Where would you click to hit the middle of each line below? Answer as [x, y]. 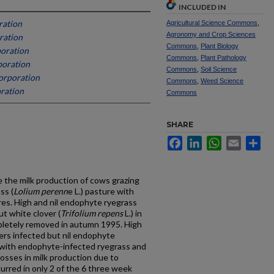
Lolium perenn [41, 191]
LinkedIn [218, 141]
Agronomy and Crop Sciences [211, 34]
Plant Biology [220, 46]
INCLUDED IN [202, 7]
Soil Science [219, 69]
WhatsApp [241, 141]
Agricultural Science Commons [212, 23]
